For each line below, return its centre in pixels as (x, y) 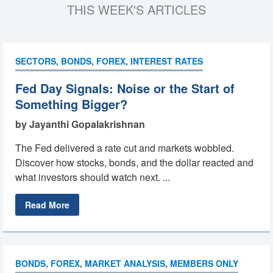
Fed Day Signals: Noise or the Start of (125, 88)
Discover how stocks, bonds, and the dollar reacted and (134, 162)
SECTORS (36, 61)
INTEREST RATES (167, 61)
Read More (47, 205)
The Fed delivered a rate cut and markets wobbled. (125, 148)
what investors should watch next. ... (93, 177)
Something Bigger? (71, 104)
